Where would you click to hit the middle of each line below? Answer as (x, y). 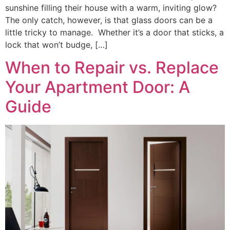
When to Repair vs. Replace (112, 67)
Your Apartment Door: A (98, 87)
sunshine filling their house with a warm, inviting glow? (111, 7)
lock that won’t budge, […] (56, 44)
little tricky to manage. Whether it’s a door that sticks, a (114, 32)
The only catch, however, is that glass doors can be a (109, 20)
